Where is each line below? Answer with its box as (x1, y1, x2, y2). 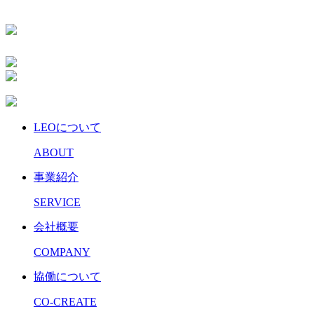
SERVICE (34, 196, 81, 208)
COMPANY (34, 245, 90, 258)
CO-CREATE (34, 295, 97, 308)
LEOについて (34, 121, 101, 133)
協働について (34, 270, 101, 282)
